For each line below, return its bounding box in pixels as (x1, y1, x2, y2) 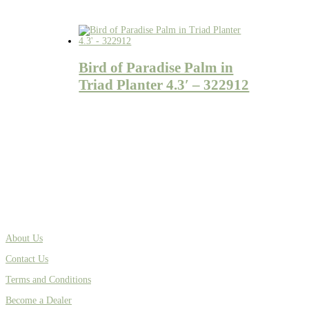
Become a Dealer (6, 295, 72, 306)
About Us (6, 232, 43, 243)
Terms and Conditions (6, 274, 91, 285)
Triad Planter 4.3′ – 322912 (79, 76, 250, 93)
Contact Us (6, 253, 48, 264)
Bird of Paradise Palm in (79, 59, 234, 76)
